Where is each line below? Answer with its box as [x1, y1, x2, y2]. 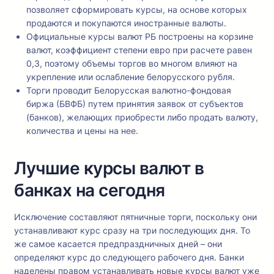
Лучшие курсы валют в [14, 158, 204, 179]
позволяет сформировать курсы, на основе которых [26, 4, 247, 15]
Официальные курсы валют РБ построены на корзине [26, 31, 253, 42]
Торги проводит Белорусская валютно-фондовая [26, 85, 231, 96]
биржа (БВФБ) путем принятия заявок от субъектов [26, 98, 243, 109]
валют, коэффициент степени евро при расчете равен [26, 45, 252, 56]
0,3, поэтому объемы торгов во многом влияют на [26, 58, 237, 69]
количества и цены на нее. [26, 125, 138, 136]
